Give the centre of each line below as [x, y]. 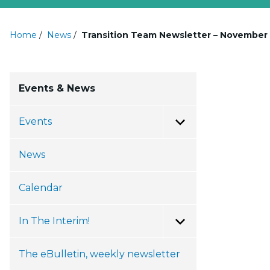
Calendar [41, 188]
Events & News [57, 88]
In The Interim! [54, 221]
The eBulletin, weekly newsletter [99, 254]
